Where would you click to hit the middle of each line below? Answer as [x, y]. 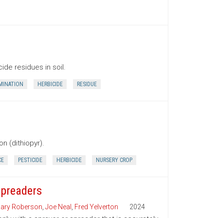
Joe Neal [59, 207]
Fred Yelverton [97, 207]
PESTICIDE [30, 160]
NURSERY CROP [114, 160]
